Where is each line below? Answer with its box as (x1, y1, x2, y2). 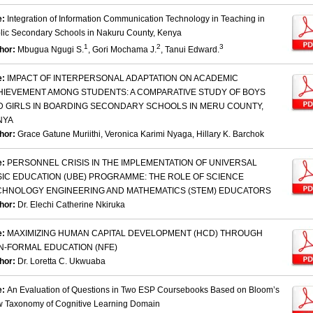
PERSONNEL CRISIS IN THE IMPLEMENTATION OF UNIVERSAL (7, 158, 257, 168)
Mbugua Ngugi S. (17, 45, 84, 55)
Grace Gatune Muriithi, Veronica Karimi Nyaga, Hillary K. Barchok (17, 129, 264, 140)
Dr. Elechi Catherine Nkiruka (17, 200, 125, 210)
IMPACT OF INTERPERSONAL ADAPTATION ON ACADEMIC (7, 73, 238, 84)
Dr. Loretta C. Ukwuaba (17, 256, 105, 267)
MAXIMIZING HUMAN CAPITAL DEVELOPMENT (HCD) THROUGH (7, 228, 263, 239)
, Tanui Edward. (161, 45, 219, 55)
